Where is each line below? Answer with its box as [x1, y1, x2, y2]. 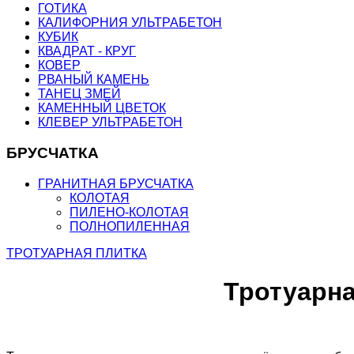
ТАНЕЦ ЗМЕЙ [38, 87, 121, 101]
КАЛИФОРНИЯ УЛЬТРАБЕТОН [38, 16, 222, 30]
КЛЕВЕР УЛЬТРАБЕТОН [38, 115, 183, 130]
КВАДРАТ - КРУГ [38, 44, 136, 58]
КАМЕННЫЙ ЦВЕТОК [38, 101, 166, 115]
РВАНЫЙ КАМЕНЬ [38, 73, 149, 87]
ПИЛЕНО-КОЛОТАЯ [70, 205, 189, 219]
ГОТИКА [38, 2, 87, 16]
